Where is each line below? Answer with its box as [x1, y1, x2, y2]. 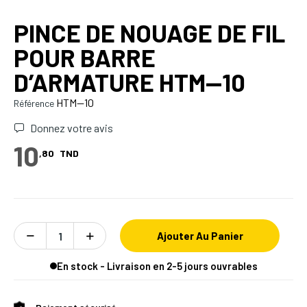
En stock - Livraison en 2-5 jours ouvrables [56, 259, 258, 272]
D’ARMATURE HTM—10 [14, 67, 245, 97]
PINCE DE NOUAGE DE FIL [14, 18, 285, 48]
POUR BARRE [14, 42, 156, 73]
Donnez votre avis [28, 121, 113, 135]
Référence [14, 97, 54, 110]
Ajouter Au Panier [156, 230, 243, 243]
